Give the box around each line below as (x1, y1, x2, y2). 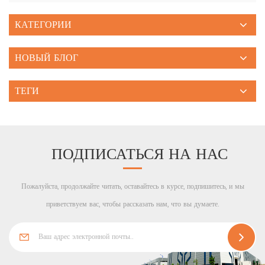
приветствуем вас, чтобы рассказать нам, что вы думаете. (46, 199, 219, 211)
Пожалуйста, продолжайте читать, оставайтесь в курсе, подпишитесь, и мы (21, 181, 244, 193)
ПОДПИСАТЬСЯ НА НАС (51, 142, 228, 168)
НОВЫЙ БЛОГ (15, 50, 78, 66)
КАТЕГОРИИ (15, 17, 72, 33)
